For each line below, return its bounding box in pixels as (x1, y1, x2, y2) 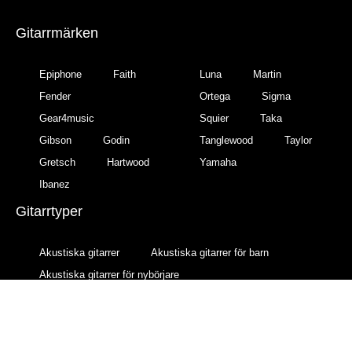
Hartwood (107, 156, 149, 168)
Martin (253, 68, 281, 80)
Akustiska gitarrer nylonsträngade (39, 290, 192, 302)
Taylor (284, 134, 312, 146)
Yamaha (200, 156, 236, 168)
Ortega (200, 90, 230, 102)
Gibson (39, 134, 71, 146)
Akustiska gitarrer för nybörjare (39, 268, 179, 280)
